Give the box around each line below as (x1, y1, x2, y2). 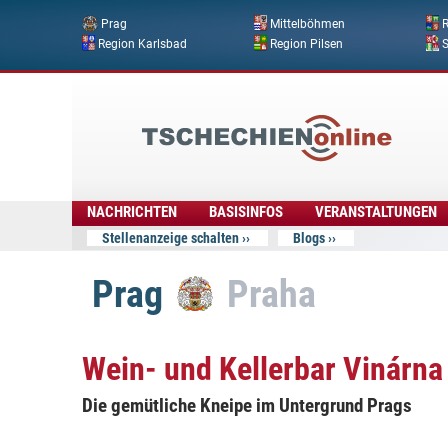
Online (72, 118, 202, 171)
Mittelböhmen (270, 17, 345, 32)
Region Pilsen (270, 37, 343, 52)
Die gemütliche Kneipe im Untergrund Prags (82, 394, 412, 417)
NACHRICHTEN (87, 202, 178, 221)
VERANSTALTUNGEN (314, 202, 437, 221)
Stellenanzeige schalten (102, 230, 239, 247)
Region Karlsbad (98, 37, 187, 52)
